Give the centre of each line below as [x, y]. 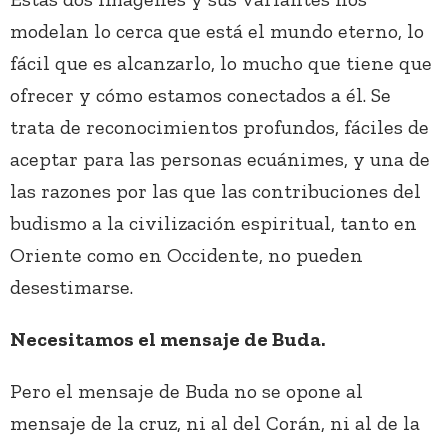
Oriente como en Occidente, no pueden [186, 255]
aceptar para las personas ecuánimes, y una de [220, 159]
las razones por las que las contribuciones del [215, 191]
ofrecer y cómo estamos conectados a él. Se [200, 95]
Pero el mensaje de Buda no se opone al [186, 391]
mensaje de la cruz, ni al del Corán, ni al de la [215, 423]
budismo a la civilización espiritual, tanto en [213, 223]
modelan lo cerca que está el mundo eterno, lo [217, 31]
